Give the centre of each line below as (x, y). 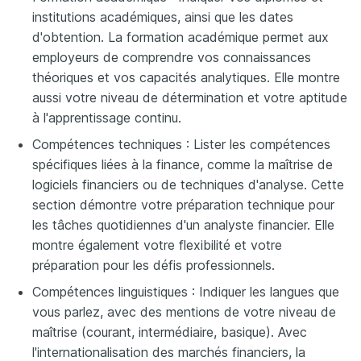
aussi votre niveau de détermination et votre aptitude (190, 97)
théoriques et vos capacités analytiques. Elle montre (186, 77)
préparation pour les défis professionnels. (154, 265)
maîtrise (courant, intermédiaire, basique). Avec (170, 332)
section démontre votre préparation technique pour (183, 204)
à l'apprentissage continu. (107, 117)
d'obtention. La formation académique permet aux (180, 37)
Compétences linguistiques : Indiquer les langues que (186, 291)
